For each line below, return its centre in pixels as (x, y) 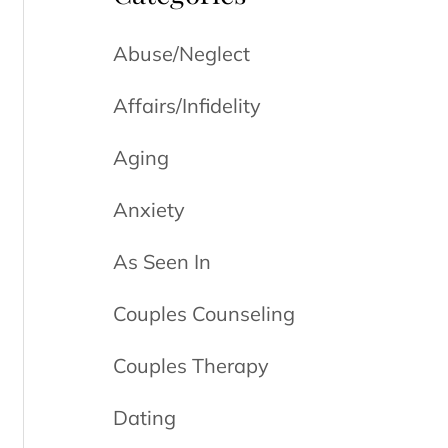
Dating (145, 417)
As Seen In (162, 261)
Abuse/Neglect (182, 53)
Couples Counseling (204, 313)
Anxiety (149, 209)
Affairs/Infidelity (187, 105)
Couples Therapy (191, 365)
